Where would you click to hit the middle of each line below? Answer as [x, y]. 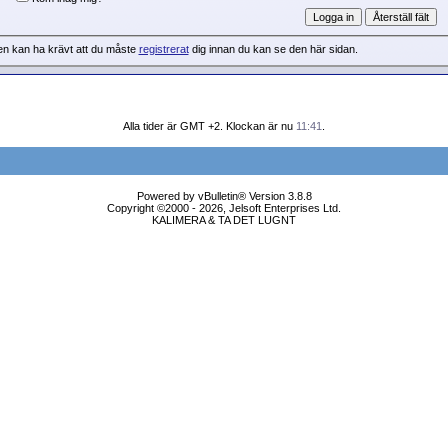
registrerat [163, 49]
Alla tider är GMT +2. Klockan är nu [209, 126]
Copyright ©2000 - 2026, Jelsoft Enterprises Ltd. [224, 208]
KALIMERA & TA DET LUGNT [224, 220]
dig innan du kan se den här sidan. [273, 49]
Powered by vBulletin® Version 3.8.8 [224, 196]
